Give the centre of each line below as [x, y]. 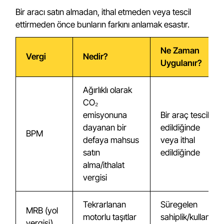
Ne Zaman [180, 50]
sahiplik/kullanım [190, 217]
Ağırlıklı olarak [108, 90]
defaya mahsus [111, 140]
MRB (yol [42, 210]
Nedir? [96, 56]
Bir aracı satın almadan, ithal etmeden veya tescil [103, 12]
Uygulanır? [181, 63]
